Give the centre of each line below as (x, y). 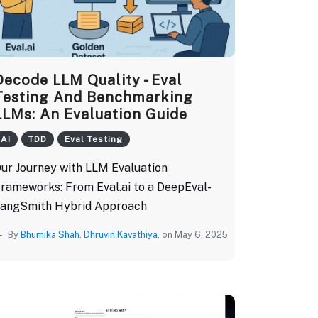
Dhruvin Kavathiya (121, 234)
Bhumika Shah (50, 234)
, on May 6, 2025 (193, 234)
